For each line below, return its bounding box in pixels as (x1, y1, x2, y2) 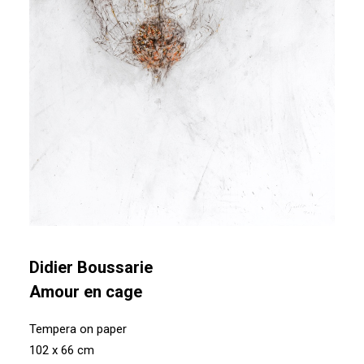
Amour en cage (29, 282, 142, 301)
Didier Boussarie (29, 258, 153, 277)
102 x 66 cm (29, 343, 94, 357)
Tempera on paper (29, 322, 127, 336)
